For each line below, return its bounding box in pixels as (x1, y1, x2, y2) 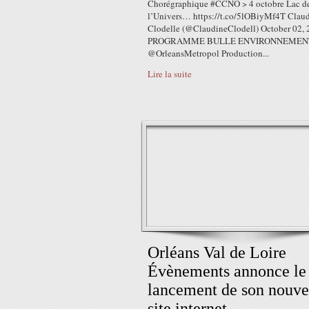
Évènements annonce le (148, 262, 306, 280)
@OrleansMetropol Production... (148, 47, 269, 59)
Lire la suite (148, 68, 192, 80)
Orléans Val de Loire (148, 243, 286, 261)
